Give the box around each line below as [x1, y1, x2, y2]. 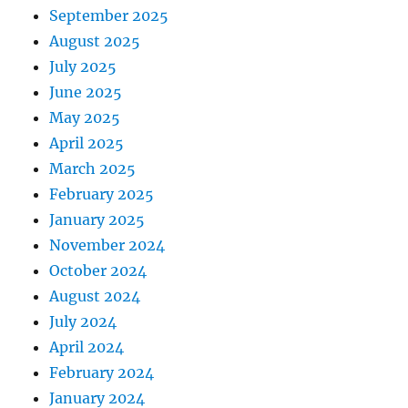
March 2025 [49, 158, 137, 178]
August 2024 [49, 286, 141, 305]
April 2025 [49, 133, 125, 152]
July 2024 [49, 311, 117, 331]
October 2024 [49, 260, 148, 280]
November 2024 [49, 235, 166, 254]
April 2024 [49, 337, 125, 356]
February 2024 [49, 362, 155, 382]
